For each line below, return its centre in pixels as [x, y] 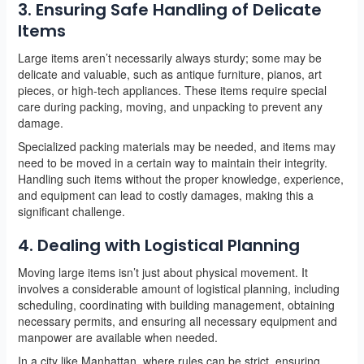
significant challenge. [71, 211]
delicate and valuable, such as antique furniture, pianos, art [169, 74]
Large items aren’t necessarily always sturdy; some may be [169, 57]
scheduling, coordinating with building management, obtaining [176, 304]
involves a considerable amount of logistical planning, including [178, 288]
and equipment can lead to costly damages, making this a [165, 195]
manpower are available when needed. [117, 337]
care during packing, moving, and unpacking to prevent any [170, 106]
